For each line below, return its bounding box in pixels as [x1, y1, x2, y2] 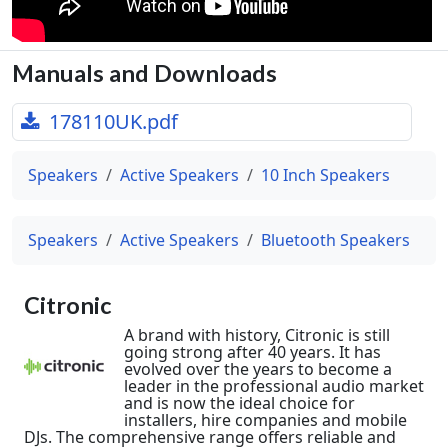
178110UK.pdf [44, 107, 178, 135]
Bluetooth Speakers [261, 228, 410, 251]
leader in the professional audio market [124, 374, 424, 397]
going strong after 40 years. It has [124, 340, 381, 363]
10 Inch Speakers [261, 163, 390, 186]
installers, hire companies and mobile [124, 408, 407, 431]
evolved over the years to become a [124, 357, 392, 380]
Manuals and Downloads [12, 58, 277, 87]
